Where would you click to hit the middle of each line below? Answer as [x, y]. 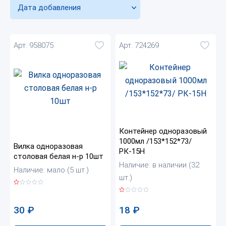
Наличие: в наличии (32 [159, 165]
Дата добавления [49, 8]
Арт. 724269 [139, 45]
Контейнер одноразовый [163, 131]
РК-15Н [132, 152]
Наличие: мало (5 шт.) [51, 170]
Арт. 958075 [34, 45]
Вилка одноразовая [48, 147]
